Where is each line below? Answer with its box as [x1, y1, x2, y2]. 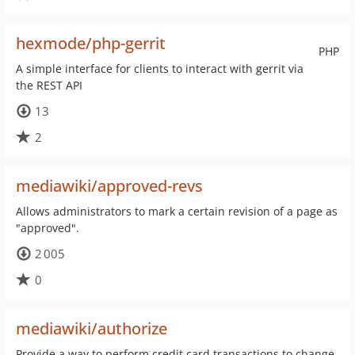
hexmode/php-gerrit [16, 32, 166, 54]
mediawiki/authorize [16, 318, 167, 339]
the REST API [16, 78, 82, 93]
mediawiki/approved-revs [16, 175, 203, 197]
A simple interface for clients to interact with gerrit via [16, 61, 303, 76]
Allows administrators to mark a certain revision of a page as [16, 204, 338, 219]
